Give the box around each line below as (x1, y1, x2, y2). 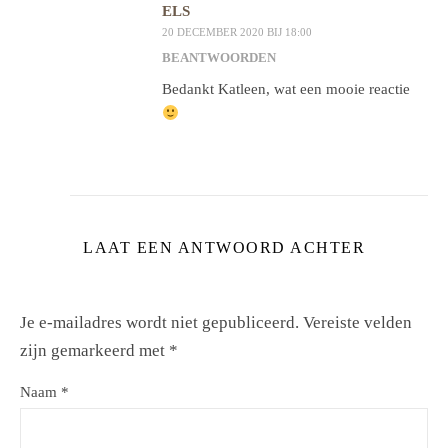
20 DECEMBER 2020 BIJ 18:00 (162, 26, 312, 39)
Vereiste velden (303, 313, 412, 333)
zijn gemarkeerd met (20, 341, 169, 361)
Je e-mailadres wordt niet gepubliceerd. (20, 313, 299, 333)
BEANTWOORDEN (162, 50, 276, 66)
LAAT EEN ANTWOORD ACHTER (83, 239, 365, 257)
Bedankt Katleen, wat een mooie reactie (162, 81, 410, 98)
